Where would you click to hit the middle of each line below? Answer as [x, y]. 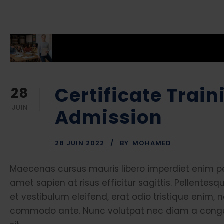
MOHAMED [152, 143]
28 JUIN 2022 [80, 143]
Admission [109, 117]
